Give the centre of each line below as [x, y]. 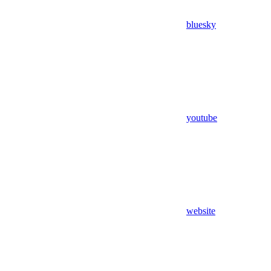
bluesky [201, 25]
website [201, 211]
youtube [202, 118]
